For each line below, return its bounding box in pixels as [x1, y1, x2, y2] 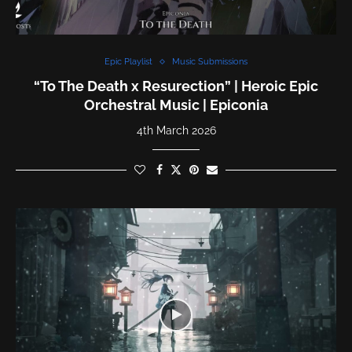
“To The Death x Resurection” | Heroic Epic [34, 78, 318, 94]
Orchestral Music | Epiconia [84, 97, 268, 113]
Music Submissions [172, 57, 247, 67]
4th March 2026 [136, 124, 216, 137]
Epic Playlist [104, 57, 152, 67]
